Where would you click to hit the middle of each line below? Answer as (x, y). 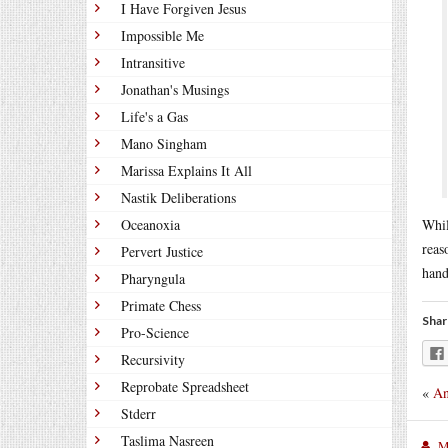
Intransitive (153, 62)
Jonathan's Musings (175, 89)
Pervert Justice (162, 251)
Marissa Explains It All (186, 170)
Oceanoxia (150, 224)
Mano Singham (164, 143)
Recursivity (153, 359)
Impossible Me (162, 35)
